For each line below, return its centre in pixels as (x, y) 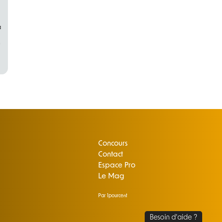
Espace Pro (117, 166)
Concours (113, 144)
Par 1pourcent (113, 196)
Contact (111, 155)
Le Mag (111, 177)
